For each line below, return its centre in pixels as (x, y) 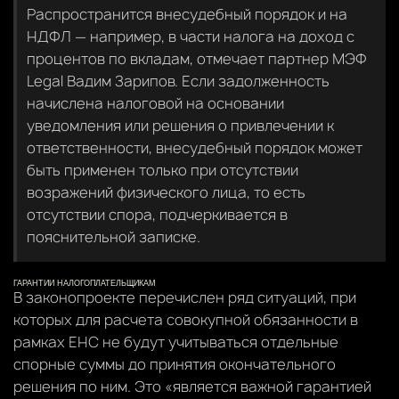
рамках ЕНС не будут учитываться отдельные (176, 342)
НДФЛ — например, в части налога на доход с (191, 36)
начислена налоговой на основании (155, 103)
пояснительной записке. (114, 236)
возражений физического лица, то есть (166, 192)
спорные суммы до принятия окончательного (175, 364)
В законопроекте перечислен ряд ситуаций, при (185, 297)
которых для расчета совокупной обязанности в (186, 319)
